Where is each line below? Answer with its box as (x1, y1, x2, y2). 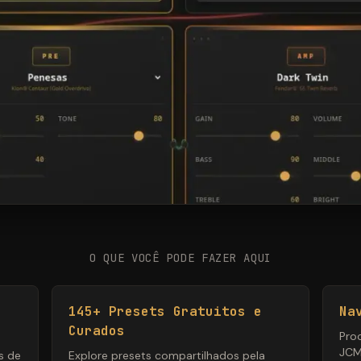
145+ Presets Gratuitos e (68, 303, 262, 321)
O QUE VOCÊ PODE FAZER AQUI (89, 251, 272, 266)
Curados (68, 322, 125, 340)
